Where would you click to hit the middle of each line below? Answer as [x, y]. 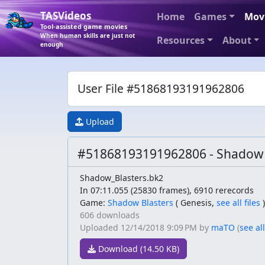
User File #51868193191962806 [161, 88]
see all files [238, 203]
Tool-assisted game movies [84, 26]
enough [52, 44]
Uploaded [100, 227]
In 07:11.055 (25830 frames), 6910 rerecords [167, 190]
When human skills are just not [88, 35]
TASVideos [66, 15]
